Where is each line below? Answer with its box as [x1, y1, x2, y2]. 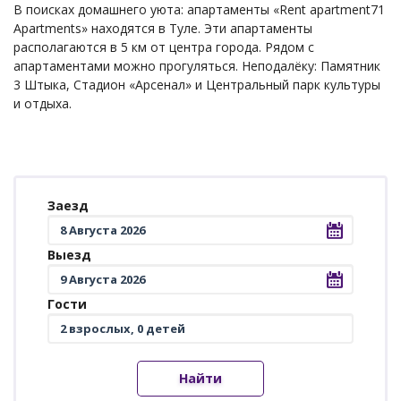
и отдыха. [13, 95, 72, 113]
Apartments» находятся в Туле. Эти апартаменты [13, 20, 312, 38]
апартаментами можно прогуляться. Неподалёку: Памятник [13, 57, 380, 75]
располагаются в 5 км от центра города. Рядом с [13, 38, 314, 56]
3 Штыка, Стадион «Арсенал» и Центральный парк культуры [13, 76, 380, 94]
